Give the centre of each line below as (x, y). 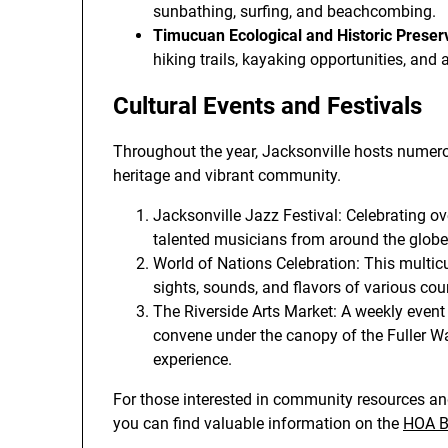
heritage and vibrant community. (227, 175)
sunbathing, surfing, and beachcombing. (294, 11)
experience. (192, 359)
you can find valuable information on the (258, 423)
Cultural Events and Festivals (267, 106)
